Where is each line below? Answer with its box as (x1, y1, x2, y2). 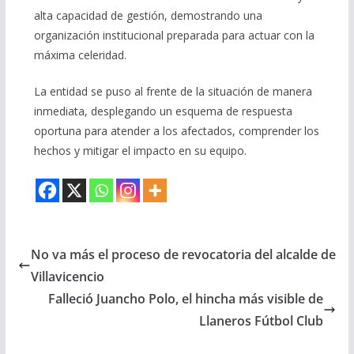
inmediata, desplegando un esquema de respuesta (33, 103, 292, 119)
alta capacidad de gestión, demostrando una (33, 7, 262, 23)
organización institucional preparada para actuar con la (33, 27, 314, 43)
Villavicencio (30, 267, 104, 285)
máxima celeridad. (33, 47, 126, 62)
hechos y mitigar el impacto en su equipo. (33, 142, 247, 158)
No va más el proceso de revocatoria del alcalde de (30, 245, 336, 263)
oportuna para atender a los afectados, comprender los (33, 122, 319, 138)
